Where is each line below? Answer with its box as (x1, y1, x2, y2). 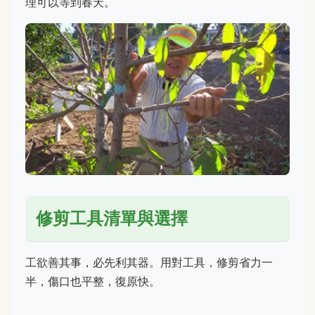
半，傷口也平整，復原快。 (25, 274, 160, 289)
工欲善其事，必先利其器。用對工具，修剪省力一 (25, 255, 273, 270)
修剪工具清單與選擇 (36, 208, 188, 229)
